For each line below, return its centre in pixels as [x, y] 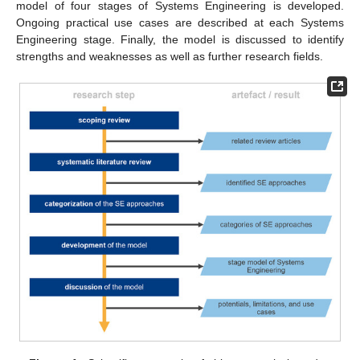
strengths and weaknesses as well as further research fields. [170, 56]
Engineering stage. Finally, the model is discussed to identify [180, 39]
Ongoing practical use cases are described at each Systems [180, 22]
